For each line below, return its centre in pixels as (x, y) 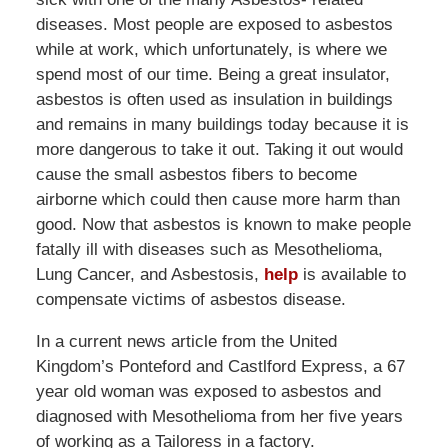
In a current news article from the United (186, 342)
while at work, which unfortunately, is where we (211, 50)
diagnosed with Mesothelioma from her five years (219, 417)
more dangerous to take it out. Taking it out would (219, 150)
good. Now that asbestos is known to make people (223, 225)
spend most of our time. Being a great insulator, (212, 75)
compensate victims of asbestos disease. (190, 300)
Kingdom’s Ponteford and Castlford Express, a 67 (220, 367)
